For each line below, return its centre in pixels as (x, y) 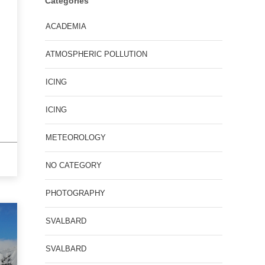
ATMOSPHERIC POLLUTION (96, 54)
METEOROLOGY (76, 138)
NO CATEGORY (74, 165)
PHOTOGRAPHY (75, 193)
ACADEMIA (66, 26)
